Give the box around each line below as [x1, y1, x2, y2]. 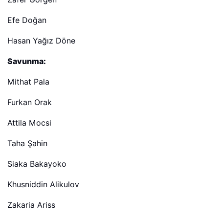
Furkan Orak [7, 97, 52, 107]
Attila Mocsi [7, 118, 51, 128]
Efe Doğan [7, 15, 46, 25]
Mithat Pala [7, 77, 49, 87]
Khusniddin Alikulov [7, 179, 79, 189]
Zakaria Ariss [7, 200, 55, 210]
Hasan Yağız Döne [7, 36, 75, 45]
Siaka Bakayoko [7, 159, 66, 169]
